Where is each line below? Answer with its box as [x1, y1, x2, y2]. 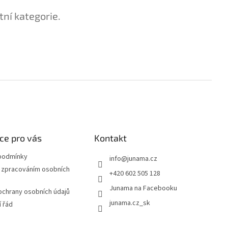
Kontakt [94, 132, 127, 144]
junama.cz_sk [109, 198, 150, 209]
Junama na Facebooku [109, 183, 177, 194]
